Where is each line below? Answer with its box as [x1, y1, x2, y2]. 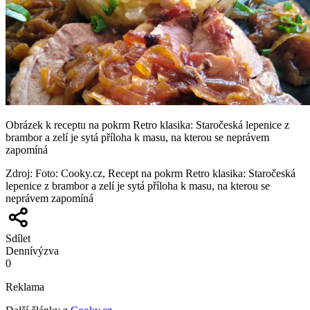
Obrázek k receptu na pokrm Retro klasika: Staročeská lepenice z [6, 118, 289, 131]
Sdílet [6, 232, 30, 244]
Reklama [6, 280, 44, 293]
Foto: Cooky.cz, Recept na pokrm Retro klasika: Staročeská [35, 167, 295, 179]
